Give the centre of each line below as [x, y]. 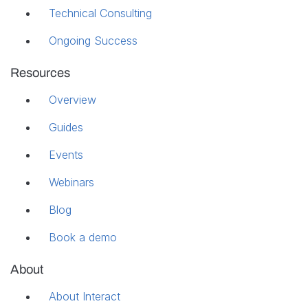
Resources [40, 73]
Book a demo [83, 237]
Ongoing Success [93, 40]
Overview [73, 99]
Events [66, 154]
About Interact [85, 296]
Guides [66, 127]
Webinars [71, 182]
